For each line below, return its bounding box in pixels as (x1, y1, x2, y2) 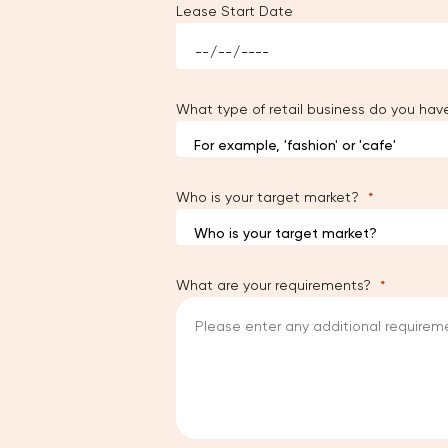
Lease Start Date (176, 3, 293, 19)
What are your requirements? (176, 277, 371, 293)
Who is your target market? (176, 189, 359, 205)
